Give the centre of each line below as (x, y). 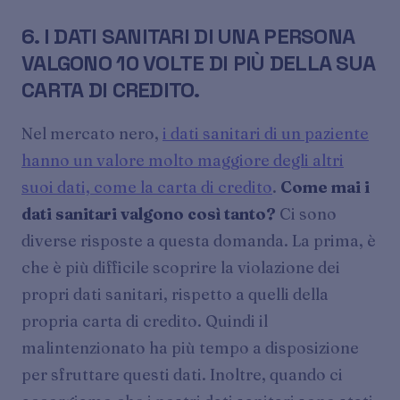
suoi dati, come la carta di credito (147, 187)
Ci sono (306, 214)
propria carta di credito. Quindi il (145, 321)
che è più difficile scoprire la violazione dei (181, 267)
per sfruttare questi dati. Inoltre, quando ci (182, 375)
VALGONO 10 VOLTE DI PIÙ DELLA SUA (199, 62)
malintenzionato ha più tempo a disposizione (190, 348)
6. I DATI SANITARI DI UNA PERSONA (188, 36)
